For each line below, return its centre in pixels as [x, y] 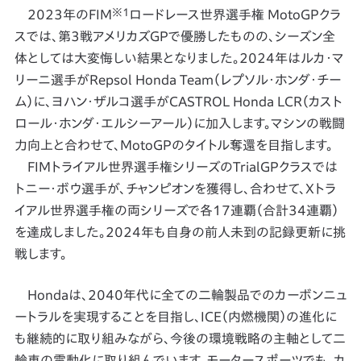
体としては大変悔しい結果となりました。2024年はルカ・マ [179, 58]
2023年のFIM [63, 15]
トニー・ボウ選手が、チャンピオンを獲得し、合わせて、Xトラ [175, 189]
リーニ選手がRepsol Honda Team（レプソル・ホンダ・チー [177, 80]
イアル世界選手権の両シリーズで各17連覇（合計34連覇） [176, 210]
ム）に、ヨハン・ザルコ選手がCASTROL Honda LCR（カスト [178, 102]
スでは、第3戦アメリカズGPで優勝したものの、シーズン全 [174, 36]
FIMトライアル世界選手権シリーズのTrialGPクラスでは [176, 167]
